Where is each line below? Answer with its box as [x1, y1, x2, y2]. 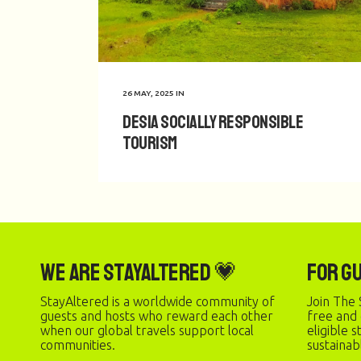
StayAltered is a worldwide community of [40, 294, 275, 309]
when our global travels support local [40, 323, 254, 338]
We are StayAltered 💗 [40, 257, 237, 288]
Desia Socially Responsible [122, 110, 303, 134]
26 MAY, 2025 [122, 88, 174, 98]
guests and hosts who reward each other [40, 309, 273, 323]
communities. [40, 338, 115, 352]
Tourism [122, 131, 177, 155]
